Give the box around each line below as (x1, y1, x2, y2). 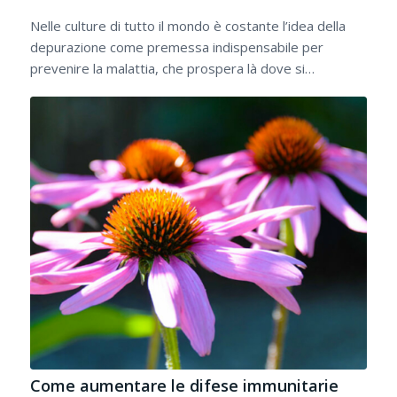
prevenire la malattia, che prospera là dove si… (29, 59, 315, 78)
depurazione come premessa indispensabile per (29, 38, 323, 57)
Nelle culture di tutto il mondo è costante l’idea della (29, 17, 346, 35)
